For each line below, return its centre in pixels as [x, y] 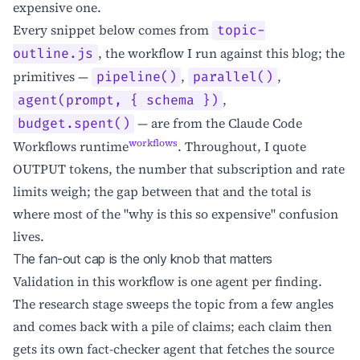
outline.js [53, 54]
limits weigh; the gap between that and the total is [162, 192]
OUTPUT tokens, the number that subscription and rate [179, 169]
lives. [29, 237]
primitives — [52, 76]
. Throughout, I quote [242, 147]
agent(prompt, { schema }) [118, 100]
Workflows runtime [71, 147]
